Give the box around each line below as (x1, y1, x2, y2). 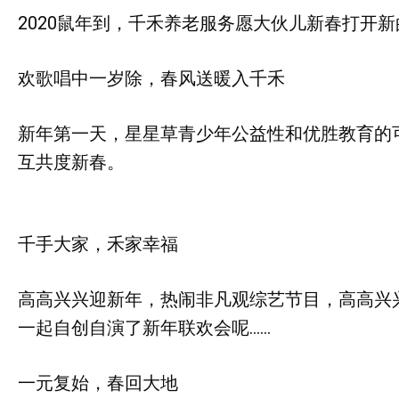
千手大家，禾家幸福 (18, 233, 178, 255)
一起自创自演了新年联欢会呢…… (18, 317, 271, 338)
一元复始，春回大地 (18, 372, 178, 394)
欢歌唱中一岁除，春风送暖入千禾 (18, 68, 285, 89)
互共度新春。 (18, 151, 125, 173)
